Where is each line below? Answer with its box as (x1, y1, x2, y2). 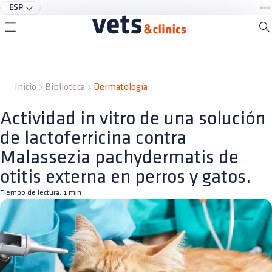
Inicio (15, 83, 36, 92)
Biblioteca (45, 83, 85, 92)
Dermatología (93, 83, 148, 92)
